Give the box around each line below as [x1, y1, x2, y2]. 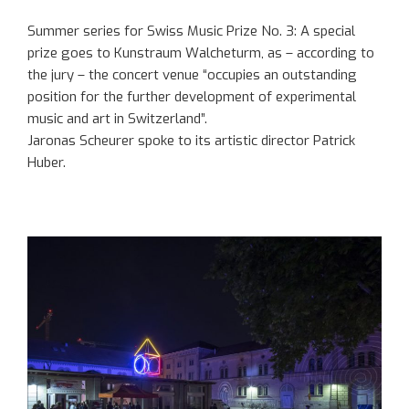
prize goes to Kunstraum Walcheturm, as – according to [27, 44, 374, 63]
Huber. [27, 153, 66, 173]
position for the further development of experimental [27, 88, 356, 107]
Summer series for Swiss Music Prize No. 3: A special [27, 22, 355, 41]
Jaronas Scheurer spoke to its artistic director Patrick [27, 131, 355, 151]
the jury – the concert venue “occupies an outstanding [27, 66, 357, 85]
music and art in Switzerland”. [27, 110, 207, 129]
